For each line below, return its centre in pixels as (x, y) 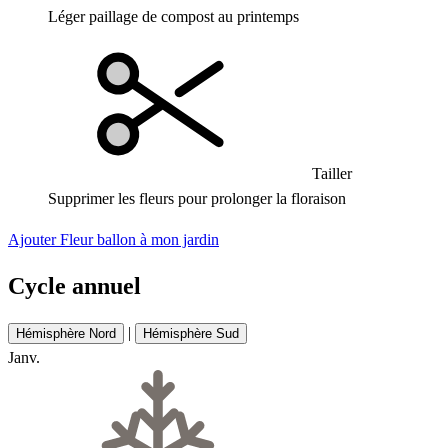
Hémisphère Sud (191, 333)
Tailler (330, 173)
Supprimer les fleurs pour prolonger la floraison (197, 198)
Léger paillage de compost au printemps (173, 16)
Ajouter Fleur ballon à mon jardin (113, 239)
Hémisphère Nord (66, 333)
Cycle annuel (74, 285)
